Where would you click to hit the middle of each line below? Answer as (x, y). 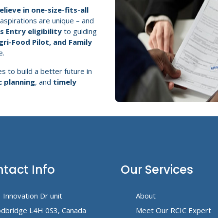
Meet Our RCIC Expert (172, 210)
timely (65, 82)
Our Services (157, 169)
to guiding (79, 31)
